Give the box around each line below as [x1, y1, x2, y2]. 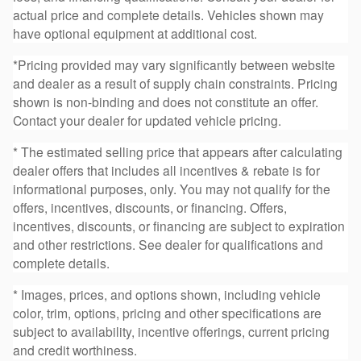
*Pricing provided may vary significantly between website [13, 56, 335, 74]
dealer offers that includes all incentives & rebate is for [13, 161, 320, 180]
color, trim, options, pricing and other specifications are [13, 304, 322, 322]
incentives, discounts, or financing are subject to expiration [13, 217, 345, 235]
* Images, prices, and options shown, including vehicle [13, 285, 321, 304]
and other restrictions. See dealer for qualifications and [13, 235, 323, 254]
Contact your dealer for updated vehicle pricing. [13, 111, 281, 130]
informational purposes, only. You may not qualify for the [13, 180, 330, 198]
